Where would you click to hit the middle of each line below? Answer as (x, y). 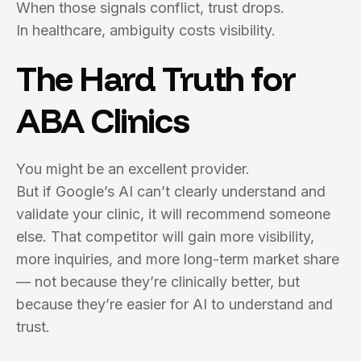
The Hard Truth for (156, 79)
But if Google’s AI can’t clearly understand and (171, 191)
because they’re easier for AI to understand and (174, 304)
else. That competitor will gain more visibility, (165, 237)
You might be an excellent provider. (133, 169)
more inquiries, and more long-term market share (178, 259)
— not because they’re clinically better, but (158, 282)
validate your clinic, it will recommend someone (173, 214)
